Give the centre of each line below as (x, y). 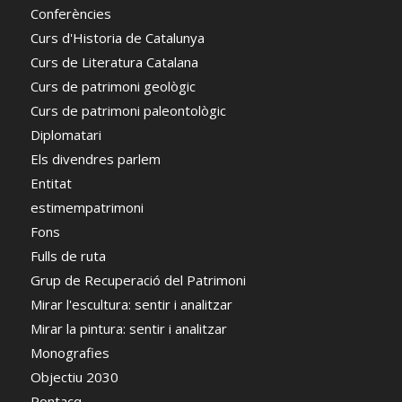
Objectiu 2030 (74, 376)
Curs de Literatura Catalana (114, 61)
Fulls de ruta (68, 255)
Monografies (70, 352)
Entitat (51, 183)
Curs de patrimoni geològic (113, 86)
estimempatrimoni (87, 207)
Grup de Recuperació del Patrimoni (138, 280)
